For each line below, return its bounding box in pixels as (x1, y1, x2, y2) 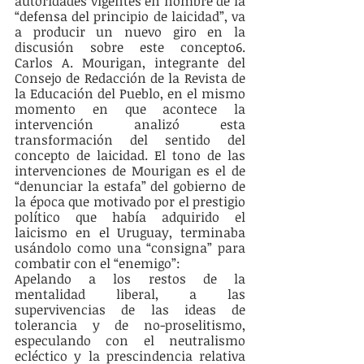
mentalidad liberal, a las (15, 285, 245, 304)
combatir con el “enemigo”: (15, 254, 180, 273)
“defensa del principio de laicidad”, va (15, 7, 245, 26)
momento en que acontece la (15, 100, 245, 119)
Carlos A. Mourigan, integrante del (15, 54, 245, 72)
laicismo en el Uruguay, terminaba (15, 223, 245, 242)
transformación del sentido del (15, 131, 245, 149)
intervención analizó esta (15, 115, 245, 134)
